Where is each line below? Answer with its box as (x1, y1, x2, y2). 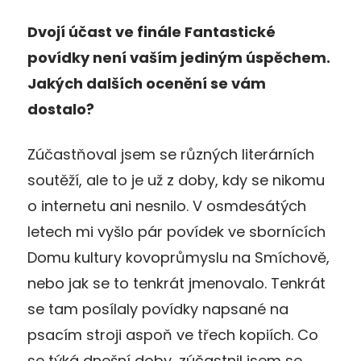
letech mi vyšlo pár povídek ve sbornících (27, 221, 326, 242)
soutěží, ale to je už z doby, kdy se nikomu (27, 169, 325, 190)
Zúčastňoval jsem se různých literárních (27, 143, 314, 164)
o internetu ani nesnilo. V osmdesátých (27, 195, 306, 216)
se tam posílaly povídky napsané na (27, 298, 288, 319)
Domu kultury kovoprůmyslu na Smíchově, (27, 247, 330, 268)
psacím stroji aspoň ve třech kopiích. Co (27, 324, 318, 345)
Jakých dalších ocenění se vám (27, 73, 266, 93)
